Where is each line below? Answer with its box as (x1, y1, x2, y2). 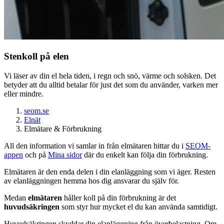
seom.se (24, 106, 49, 115)
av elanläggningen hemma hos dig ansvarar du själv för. (4, 176, 179, 185)
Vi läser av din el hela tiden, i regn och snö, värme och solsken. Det (4, 71, 216, 80)
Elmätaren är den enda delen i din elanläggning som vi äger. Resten (4, 167, 215, 176)
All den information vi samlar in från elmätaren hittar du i (4, 141, 185, 150)
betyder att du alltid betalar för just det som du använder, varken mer (4, 80, 218, 89)
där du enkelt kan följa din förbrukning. (82, 150, 208, 159)
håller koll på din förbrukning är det (62, 193, 176, 202)
